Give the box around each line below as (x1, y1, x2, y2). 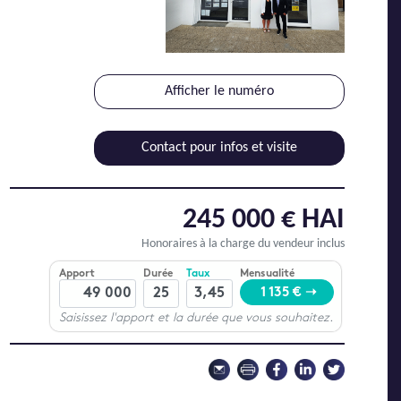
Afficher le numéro (165, 84, 274, 99)
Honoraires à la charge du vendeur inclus (141, 237, 345, 252)
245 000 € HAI (183, 206, 345, 235)
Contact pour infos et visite (141, 141, 297, 156)
